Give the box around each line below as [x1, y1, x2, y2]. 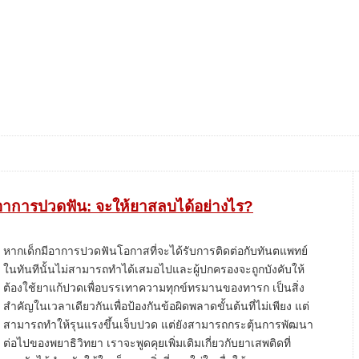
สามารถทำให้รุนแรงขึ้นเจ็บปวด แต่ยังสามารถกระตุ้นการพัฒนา [3, 318, 313, 331]
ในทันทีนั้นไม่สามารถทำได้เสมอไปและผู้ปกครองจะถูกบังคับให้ [3, 263, 305, 276]
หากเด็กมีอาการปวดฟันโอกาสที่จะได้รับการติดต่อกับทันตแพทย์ [3, 244, 308, 257]
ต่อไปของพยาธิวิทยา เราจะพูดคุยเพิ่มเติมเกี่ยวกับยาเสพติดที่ [3, 337, 291, 349]
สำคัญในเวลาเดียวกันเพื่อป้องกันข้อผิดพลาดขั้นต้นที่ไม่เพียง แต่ [3, 300, 309, 313]
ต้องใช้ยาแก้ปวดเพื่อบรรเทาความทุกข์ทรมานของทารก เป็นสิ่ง [3, 281, 305, 294]
